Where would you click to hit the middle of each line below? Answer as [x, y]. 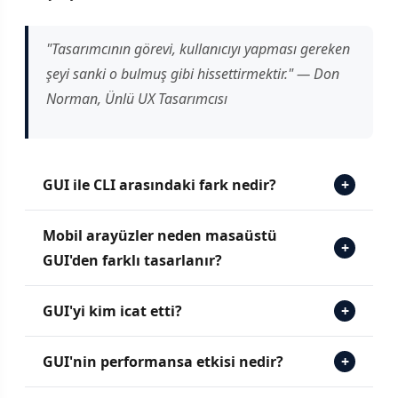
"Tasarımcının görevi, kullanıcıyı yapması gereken [198, 48]
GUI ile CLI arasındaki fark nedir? [159, 184]
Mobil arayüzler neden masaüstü [160, 235]
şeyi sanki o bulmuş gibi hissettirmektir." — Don [193, 73]
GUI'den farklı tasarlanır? [132, 260]
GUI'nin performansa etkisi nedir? [163, 361]
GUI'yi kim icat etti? [112, 310]
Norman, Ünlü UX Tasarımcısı [137, 98]
